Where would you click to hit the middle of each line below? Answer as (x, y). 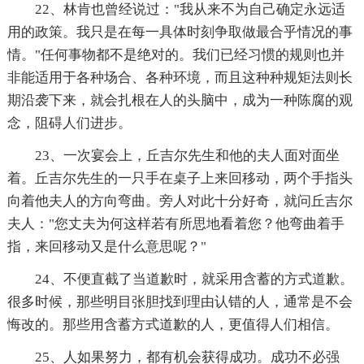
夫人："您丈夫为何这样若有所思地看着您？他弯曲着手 (175, 223)
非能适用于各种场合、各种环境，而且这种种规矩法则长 (180, 77)
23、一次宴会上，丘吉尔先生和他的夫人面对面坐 (187, 155)
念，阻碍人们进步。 (69, 123)
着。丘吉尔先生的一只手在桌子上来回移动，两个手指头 (180, 178)
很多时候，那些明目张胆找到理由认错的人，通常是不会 (180, 301)
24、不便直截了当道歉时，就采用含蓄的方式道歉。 (194, 279)
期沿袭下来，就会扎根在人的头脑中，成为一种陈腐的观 (180, 100)
